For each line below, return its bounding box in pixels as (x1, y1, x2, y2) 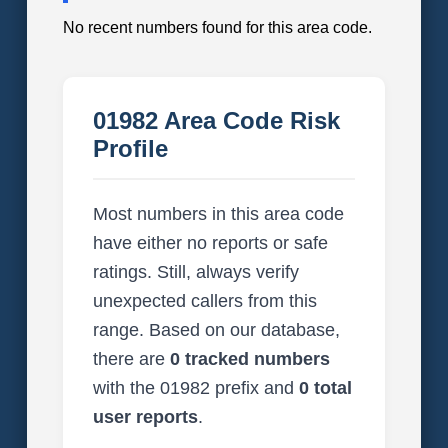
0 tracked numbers (169, 349, 330, 370)
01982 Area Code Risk (92, 107, 340, 135)
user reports (92, 407, 198, 428)
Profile (92, 135, 168, 163)
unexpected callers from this (92, 291, 317, 312)
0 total (298, 378, 352, 399)
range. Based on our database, (92, 320, 340, 341)
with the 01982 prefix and (92, 378, 299, 399)
